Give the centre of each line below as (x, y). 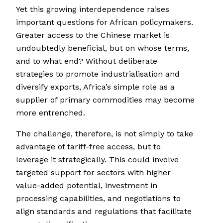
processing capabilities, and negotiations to (98, 199)
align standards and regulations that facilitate (104, 212)
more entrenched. (51, 113)
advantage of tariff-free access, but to (88, 147)
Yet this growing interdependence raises (93, 9)
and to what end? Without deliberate (87, 61)
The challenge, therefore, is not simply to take (105, 134)
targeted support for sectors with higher (93, 173)
